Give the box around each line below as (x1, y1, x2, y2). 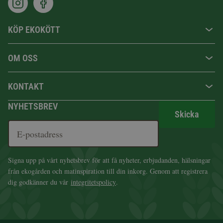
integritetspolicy (71, 177, 116, 187)
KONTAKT (8, 81, 44, 92)
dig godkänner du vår (8, 177, 71, 187)
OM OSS (8, 52, 38, 63)
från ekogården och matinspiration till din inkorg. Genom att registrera (8, 166, 208, 176)
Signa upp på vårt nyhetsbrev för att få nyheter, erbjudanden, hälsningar (8, 155, 211, 165)
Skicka (174, 109, 199, 119)
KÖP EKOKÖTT (8, 24, 60, 35)
